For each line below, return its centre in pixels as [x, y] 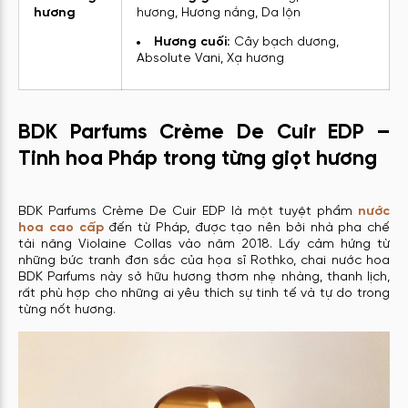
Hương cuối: [192, 42]
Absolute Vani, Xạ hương [210, 58]
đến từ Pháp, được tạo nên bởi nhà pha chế [246, 228]
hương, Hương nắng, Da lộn [219, 13]
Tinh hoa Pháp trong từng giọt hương [198, 160]
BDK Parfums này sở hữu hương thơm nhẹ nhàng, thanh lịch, [204, 277]
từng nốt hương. [67, 310]
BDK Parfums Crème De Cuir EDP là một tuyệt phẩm [188, 211]
